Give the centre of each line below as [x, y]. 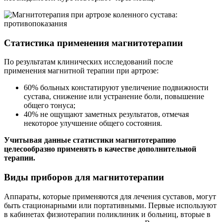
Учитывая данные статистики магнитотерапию [90, 140]
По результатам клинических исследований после [88, 62]
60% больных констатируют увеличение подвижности [116, 88]
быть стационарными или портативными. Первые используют [110, 205]
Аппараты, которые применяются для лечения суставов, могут [110, 196]
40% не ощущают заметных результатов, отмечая [106, 114]
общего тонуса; [50, 106]
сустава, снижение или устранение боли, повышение [114, 97]
